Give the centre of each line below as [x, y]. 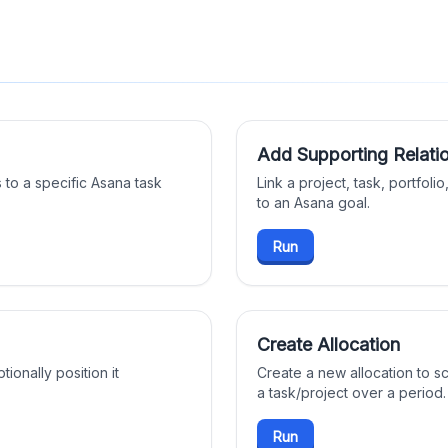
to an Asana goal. [313, 202]
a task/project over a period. [351, 392]
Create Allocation [328, 344]
